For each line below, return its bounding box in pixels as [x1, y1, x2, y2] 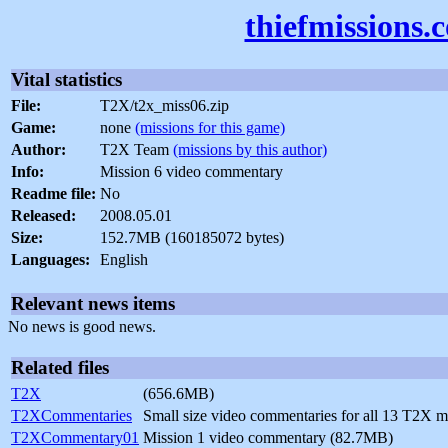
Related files [11, 357, 109, 379]
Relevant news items [11, 293, 175, 315]
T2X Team [100, 141, 173, 159]
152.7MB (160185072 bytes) [100, 229, 284, 247]
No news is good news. [8, 318, 156, 336]
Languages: [11, 251, 90, 269]
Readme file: [11, 185, 96, 203]
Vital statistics [11, 69, 122, 91]
